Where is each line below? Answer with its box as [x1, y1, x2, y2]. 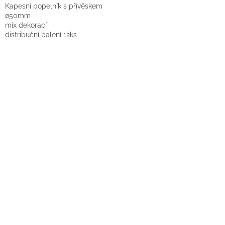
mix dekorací [5, 21, 47, 29]
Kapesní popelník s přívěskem [5, 2, 102, 10]
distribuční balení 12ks [5, 30, 77, 39]
